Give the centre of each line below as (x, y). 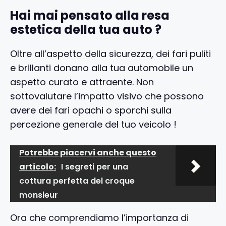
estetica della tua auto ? (86, 29)
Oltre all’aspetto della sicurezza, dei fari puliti (110, 53)
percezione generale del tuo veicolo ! (93, 124)
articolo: (38, 166)
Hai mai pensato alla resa (90, 15)
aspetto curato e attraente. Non (82, 82)
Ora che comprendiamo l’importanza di (99, 217)
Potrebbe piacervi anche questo (88, 152)
